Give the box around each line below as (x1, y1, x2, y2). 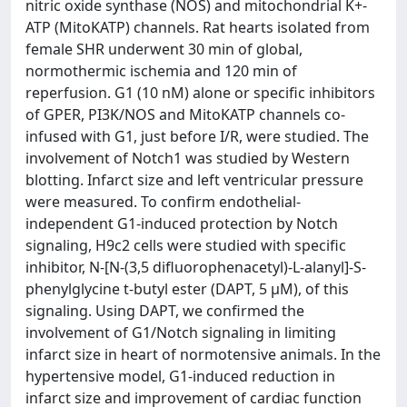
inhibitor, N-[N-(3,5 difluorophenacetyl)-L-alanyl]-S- (25, 257, 366, 277)
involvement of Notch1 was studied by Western (25, 148, 350, 168)
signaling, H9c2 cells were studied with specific (25, 235, 346, 255)
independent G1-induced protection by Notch (25, 213, 338, 233)
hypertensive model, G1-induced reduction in (25, 366, 335, 386)
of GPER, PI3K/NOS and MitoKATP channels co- (25, 104, 345, 124)
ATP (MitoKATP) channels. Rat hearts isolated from (25, 17, 370, 37)
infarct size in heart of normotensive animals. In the (25, 344, 381, 364)
